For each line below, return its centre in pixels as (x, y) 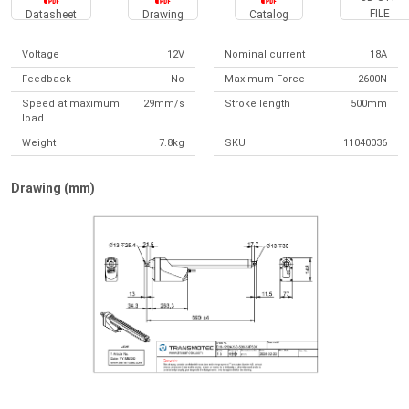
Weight (39, 143)
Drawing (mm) (53, 188)
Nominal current (265, 54)
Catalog (269, 14)
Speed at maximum (71, 104)
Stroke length (257, 104)
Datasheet (51, 14)
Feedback (47, 79)
